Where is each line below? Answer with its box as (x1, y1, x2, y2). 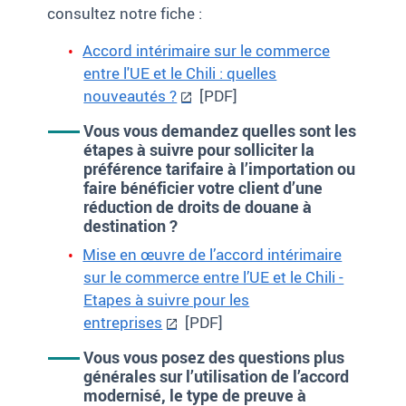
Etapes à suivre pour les (83, 289, 250, 311)
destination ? (83, 215, 179, 237)
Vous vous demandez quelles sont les (83, 120, 357, 142)
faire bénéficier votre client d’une (83, 177, 324, 199)
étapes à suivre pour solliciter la (83, 139, 315, 161)
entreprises (83, 312, 163, 333)
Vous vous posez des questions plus (83, 346, 345, 369)
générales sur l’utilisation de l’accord (83, 365, 350, 388)
